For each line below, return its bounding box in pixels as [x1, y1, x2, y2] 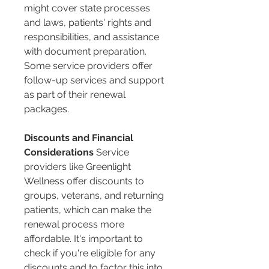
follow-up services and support [24, 74, 166, 86]
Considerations [24, 147, 94, 159]
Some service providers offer [24, 60, 155, 72]
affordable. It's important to [24, 233, 145, 245]
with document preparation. [24, 46, 149, 58]
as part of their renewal [24, 89, 128, 101]
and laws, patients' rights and [24, 17, 154, 29]
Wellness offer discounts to [24, 175, 147, 187]
